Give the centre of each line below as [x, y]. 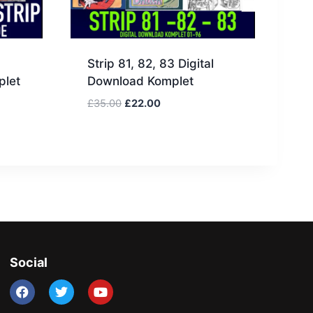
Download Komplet [140, 81]
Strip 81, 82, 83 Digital [151, 63]
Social [29, 263]
